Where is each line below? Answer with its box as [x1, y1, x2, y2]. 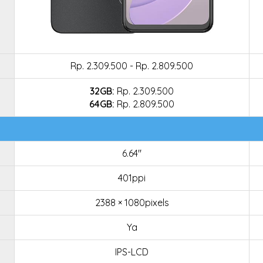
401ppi [118, 172, 146, 184]
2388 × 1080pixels [95, 197, 169, 208]
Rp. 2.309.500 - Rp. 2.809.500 [70, 60, 193, 72]
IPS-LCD [115, 246, 149, 258]
